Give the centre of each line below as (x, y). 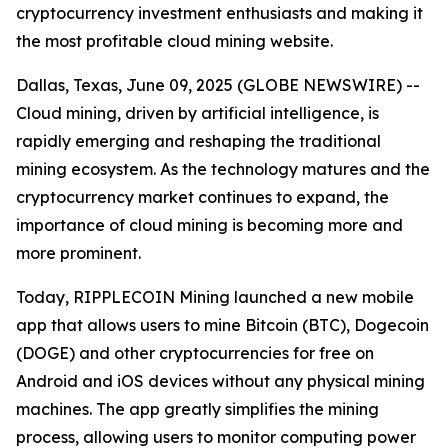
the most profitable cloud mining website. (174, 41)
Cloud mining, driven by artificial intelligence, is (197, 113)
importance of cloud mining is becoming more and (209, 225)
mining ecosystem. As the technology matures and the (223, 169)
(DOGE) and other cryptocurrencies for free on (195, 353)
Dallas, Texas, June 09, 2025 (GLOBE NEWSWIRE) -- (218, 85)
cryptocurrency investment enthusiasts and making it (219, 13)
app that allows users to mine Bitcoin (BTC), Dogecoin (222, 325)
